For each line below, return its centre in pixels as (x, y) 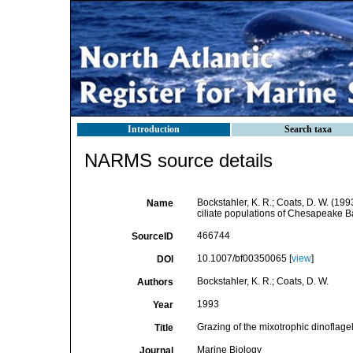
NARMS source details (178, 160)
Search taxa (308, 129)
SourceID (152, 236)
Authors (155, 282)
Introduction (154, 129)
